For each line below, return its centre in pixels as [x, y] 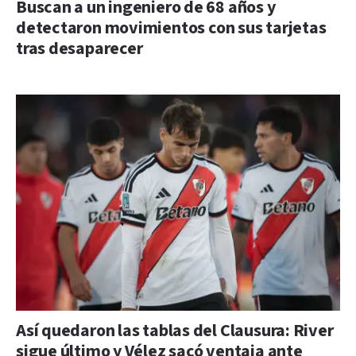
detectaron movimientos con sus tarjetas [171, 28]
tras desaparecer [79, 48]
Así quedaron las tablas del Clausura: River [175, 331]
